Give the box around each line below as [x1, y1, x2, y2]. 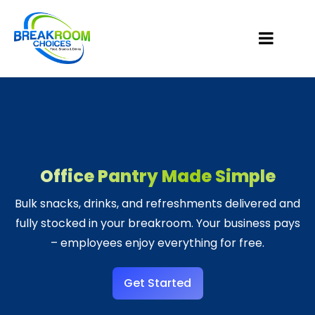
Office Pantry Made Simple [39, 165, 276, 188]
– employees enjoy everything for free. [51, 235, 264, 251]
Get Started [123, 275, 191, 291]
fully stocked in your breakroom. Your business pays [15, 215, 300, 231]
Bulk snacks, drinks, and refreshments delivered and [15, 195, 300, 212]
